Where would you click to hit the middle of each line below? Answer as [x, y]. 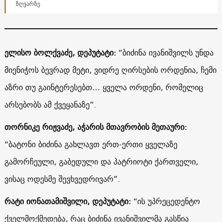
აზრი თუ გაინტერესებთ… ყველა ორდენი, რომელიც [104, 87]
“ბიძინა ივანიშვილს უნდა [166, 52]
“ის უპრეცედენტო [166, 201]
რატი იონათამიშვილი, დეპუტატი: [69, 201]
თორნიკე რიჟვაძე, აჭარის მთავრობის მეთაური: [95, 127]
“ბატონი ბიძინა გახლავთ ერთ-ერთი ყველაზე [91, 144]
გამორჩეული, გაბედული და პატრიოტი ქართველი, [101, 161]
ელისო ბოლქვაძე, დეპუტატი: [61, 52]
